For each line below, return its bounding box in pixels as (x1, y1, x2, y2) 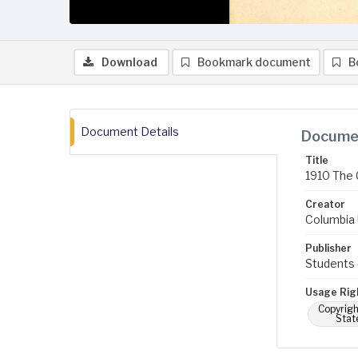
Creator (305, 198, 345, 210)
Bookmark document (197, 55, 311, 69)
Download (101, 55, 157, 69)
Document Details (81, 125, 179, 138)
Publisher (305, 242, 352, 254)
